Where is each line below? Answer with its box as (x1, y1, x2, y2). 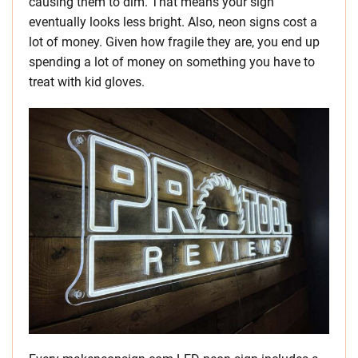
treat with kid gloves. (29, 74, 145, 90)
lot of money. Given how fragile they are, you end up (29, 34, 320, 50)
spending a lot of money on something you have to (29, 54, 315, 70)
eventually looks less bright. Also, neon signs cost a (29, 14, 317, 30)
